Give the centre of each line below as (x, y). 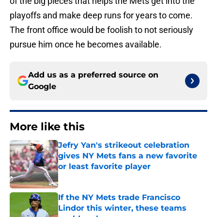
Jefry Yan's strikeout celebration (124, 145)
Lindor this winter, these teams (122, 208)
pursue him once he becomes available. (86, 45)
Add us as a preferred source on (93, 75)
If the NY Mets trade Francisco (119, 198)
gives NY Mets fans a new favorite (128, 156)
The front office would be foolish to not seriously (101, 30)
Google (42, 87)
